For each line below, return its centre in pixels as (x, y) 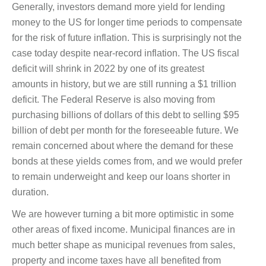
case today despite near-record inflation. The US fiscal (126, 53)
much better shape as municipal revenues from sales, (123, 245)
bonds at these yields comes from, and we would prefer (127, 161)
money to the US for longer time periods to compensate (127, 22)
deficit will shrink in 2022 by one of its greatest (108, 68)
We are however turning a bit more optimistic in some (123, 214)
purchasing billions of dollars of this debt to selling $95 (126, 115)
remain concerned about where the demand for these (123, 145)
